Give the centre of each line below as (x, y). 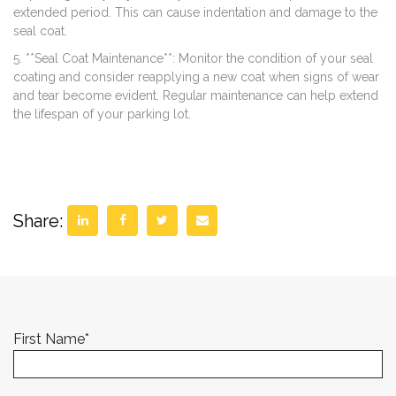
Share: (38, 221)
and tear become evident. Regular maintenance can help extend (196, 96)
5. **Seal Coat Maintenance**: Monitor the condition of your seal (193, 59)
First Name (49, 339)
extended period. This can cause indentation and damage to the (195, 13)
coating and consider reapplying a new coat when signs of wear (196, 77)
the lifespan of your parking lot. (102, 114)
